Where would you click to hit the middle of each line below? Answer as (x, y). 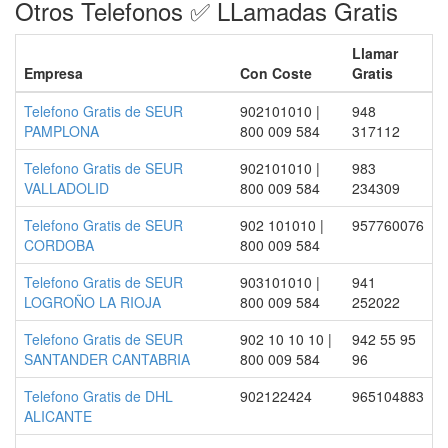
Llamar (375, 53)
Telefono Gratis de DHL (98, 396)
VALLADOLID (66, 188)
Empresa (53, 73)
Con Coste (276, 73)
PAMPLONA (61, 131)
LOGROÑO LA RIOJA (92, 302)
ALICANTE (58, 416)
